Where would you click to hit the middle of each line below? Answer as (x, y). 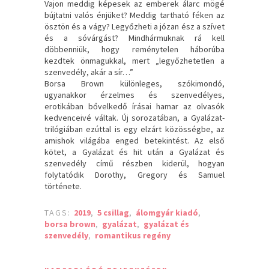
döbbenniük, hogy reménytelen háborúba (134, 49)
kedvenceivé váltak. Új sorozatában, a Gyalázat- (134, 117)
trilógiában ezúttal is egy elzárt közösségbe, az (134, 129)
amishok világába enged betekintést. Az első (134, 140)
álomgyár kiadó (167, 212)
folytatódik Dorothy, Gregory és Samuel (134, 174)
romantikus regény (133, 235)
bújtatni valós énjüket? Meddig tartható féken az (134, 15)
